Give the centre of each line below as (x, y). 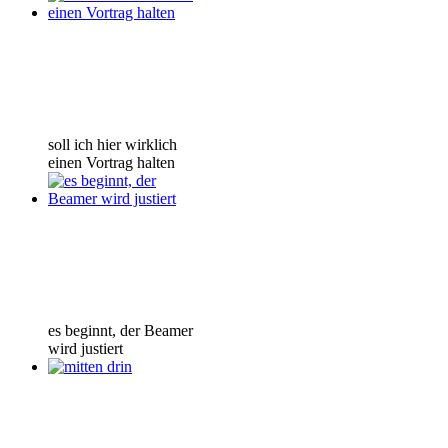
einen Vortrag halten (111, 162)
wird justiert (85, 348)
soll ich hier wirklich (112, 144)
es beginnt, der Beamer (120, 330)
